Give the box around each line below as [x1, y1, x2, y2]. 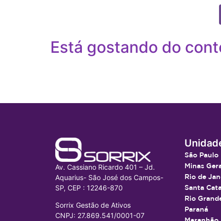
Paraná [184, 205, 208, 214]
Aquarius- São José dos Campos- [55, 173, 163, 182]
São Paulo [184, 151, 219, 159]
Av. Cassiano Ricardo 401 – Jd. [55, 162, 155, 171]
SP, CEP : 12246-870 [55, 183, 123, 192]
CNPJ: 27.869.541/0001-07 [55, 211, 145, 220]
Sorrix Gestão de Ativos [55, 201, 131, 210]
